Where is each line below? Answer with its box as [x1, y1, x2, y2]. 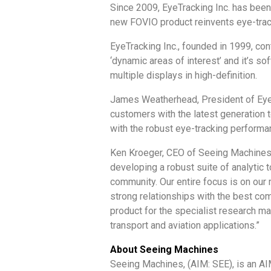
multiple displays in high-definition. [110, 69, 257, 81]
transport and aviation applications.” [110, 219, 260, 231]
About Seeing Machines [110, 243, 218, 255]
